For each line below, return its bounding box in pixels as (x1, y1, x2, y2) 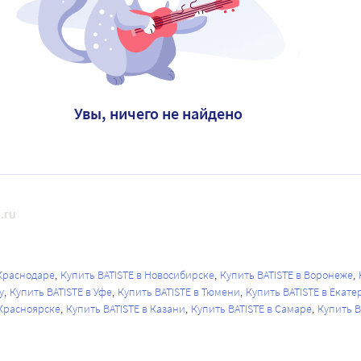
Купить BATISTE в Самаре (191, 301, 312, 316)
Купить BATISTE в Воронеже (220, 268, 353, 282)
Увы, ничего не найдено (73, 103, 243, 123)
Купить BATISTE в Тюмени (118, 284, 240, 299)
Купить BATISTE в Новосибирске (60, 268, 214, 282)
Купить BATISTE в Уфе (10, 284, 112, 299)
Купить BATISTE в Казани (66, 301, 185, 316)
